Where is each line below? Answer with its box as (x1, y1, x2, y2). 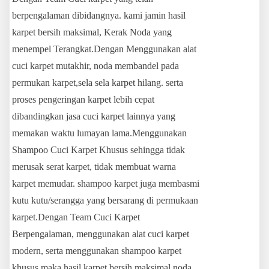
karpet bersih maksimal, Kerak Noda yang (12, 27, 172, 38)
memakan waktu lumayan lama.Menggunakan (12, 128, 187, 139)
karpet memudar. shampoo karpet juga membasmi (12, 178, 199, 189)
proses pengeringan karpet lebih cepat (12, 94, 154, 105)
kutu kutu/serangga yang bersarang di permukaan (12, 195, 198, 206)
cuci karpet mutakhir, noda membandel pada (12, 61, 179, 71)
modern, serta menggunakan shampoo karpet (12, 246, 181, 256)
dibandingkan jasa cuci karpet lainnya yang (12, 111, 175, 122)
